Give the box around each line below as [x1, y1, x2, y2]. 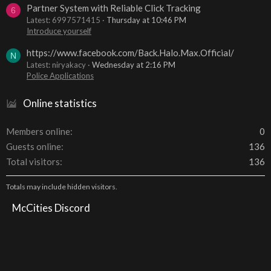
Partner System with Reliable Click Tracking [27, 2, 201, 13]
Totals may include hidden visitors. [6, 182, 117, 191]
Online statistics [23, 97, 97, 109]
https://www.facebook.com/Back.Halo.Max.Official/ [27, 47, 234, 58]
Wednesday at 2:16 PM [92, 60, 175, 70]
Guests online [6, 141, 61, 152]
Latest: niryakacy [27, 60, 86, 70]
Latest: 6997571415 [27, 15, 100, 25]
